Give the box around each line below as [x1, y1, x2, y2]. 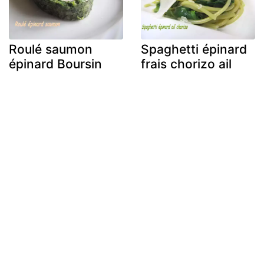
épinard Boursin [9, 56, 102, 71]
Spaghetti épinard [141, 41, 247, 57]
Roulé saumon [9, 41, 93, 57]
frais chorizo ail [141, 56, 232, 71]
